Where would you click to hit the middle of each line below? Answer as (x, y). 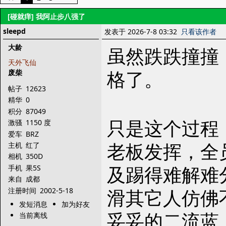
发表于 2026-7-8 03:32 (143, 32)
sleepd (14, 31)
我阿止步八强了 (60, 16)
